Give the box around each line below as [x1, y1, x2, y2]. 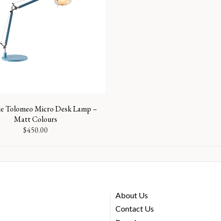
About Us [115, 190, 148, 200]
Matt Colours [14, 114, 58, 124]
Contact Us [115, 204, 154, 214]
